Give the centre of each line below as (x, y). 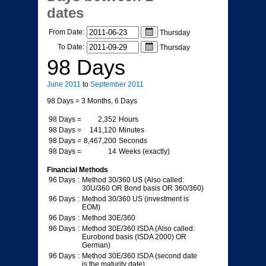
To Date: (71, 47)
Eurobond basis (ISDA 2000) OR (134, 237)
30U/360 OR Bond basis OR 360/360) (143, 188)
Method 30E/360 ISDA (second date (140, 256)
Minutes (132, 130)
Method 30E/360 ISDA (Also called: (138, 229)
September (108, 84)
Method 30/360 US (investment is (135, 199)
